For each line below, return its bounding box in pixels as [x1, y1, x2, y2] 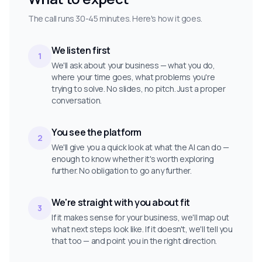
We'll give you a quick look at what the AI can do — [51, 142, 229, 153]
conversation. [51, 95, 102, 106]
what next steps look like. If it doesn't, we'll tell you [51, 223, 233, 235]
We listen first [51, 44, 111, 57]
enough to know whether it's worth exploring [51, 153, 214, 164]
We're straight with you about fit [51, 196, 190, 209]
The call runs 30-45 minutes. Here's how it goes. [28, 13, 202, 24]
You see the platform [51, 126, 142, 139]
